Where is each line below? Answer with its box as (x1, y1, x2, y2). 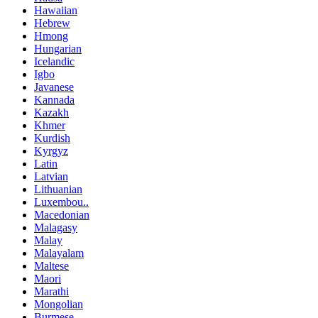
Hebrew (34, 17, 70, 29)
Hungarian (34, 43, 82, 55)
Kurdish (34, 132, 70, 144)
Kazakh (34, 106, 69, 119)
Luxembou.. (34, 196, 89, 208)
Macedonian (34, 209, 89, 221)
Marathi (34, 285, 69, 297)
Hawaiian (34, 4, 77, 16)
